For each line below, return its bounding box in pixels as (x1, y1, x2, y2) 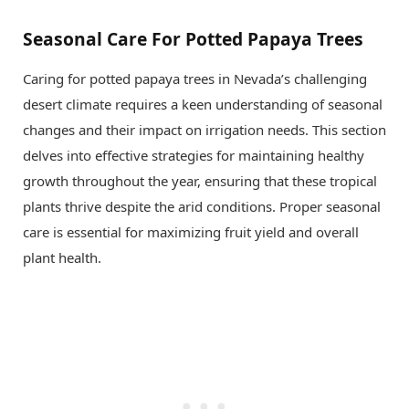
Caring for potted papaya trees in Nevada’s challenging (23, 68, 367, 88)
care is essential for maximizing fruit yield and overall (23, 222, 359, 241)
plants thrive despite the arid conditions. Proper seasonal (23, 196, 381, 215)
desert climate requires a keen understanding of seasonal (23, 94, 383, 113)
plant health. (23, 247, 101, 267)
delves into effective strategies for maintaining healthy (23, 145, 364, 164)
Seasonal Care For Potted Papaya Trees (23, 26, 363, 52)
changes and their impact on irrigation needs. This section (23, 120, 386, 139)
